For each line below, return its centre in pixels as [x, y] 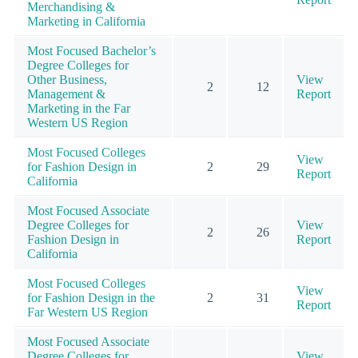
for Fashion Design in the [91, 297]
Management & [66, 93]
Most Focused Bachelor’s [91, 50]
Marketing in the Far [79, 108]
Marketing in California [86, 21]
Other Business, [67, 79]
